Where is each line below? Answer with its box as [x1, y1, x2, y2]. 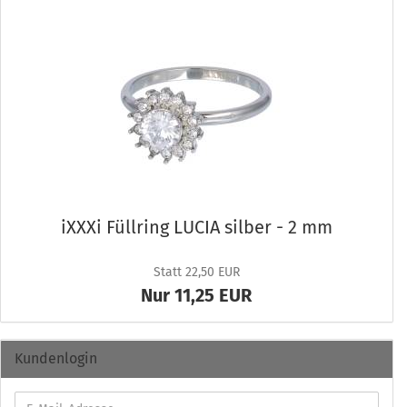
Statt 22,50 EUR [153, 264, 240, 280]
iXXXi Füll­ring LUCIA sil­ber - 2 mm [60, 216, 333, 238]
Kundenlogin [15, 350, 97, 367]
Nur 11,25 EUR [141, 284, 253, 306]
